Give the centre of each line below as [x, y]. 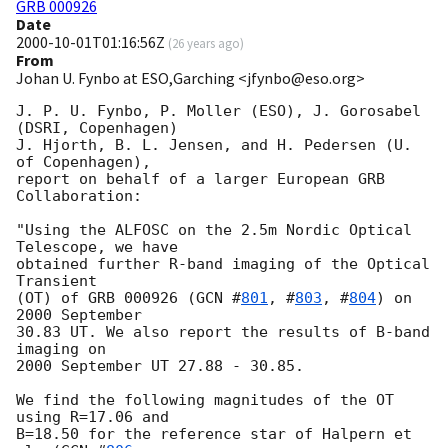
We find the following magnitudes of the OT [205, 400]
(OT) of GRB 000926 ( [106, 298]
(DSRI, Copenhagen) [97, 128]
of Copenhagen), [88, 162]
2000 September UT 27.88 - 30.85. [160, 366]
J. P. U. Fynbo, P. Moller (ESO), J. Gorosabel [218, 111]
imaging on [65, 349]
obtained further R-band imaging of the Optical [223, 264]
